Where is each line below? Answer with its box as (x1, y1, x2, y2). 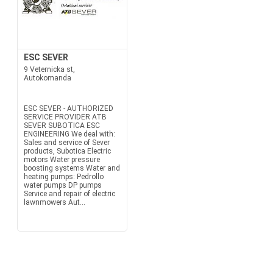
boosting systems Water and (23, 164, 120, 172)
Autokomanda (23, 74, 71, 82)
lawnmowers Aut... (23, 198, 85, 207)
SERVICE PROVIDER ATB (23, 113, 107, 121)
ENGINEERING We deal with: (23, 130, 115, 138)
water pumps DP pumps (23, 181, 102, 190)
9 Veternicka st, (23, 65, 75, 74)
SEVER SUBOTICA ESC (23, 121, 100, 130)
